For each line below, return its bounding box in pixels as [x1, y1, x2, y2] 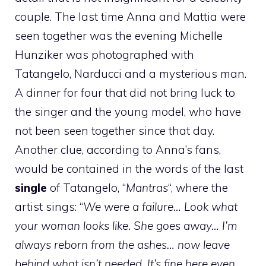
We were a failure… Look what [83, 199, 237, 214]
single [15, 180, 50, 195]
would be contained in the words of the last [15, 161, 243, 176]
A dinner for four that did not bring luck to [15, 85, 235, 100]
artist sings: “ [15, 199, 83, 214]
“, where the [168, 180, 228, 195]
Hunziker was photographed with [15, 47, 194, 62]
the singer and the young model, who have [15, 104, 241, 119]
